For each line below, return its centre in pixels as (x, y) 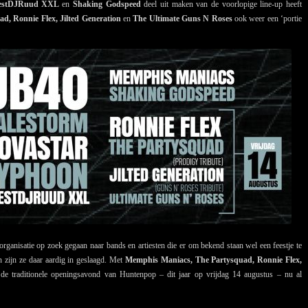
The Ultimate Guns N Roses (181, 18)
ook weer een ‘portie (267, 18)
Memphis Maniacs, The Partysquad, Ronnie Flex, (213, 260)
